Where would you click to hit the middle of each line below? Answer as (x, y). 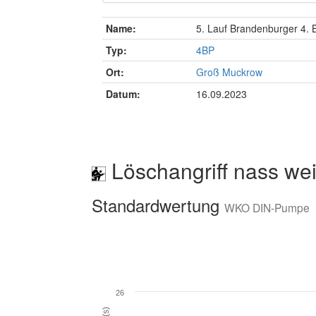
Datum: (123, 94)
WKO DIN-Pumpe (267, 208)
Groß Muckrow (229, 72)
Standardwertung (158, 205)
